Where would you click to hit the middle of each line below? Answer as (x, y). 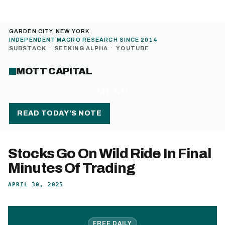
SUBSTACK (28, 48)
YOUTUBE (133, 48)
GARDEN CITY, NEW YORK (49, 31)
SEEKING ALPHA (81, 48)
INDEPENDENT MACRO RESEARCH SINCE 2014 (83, 40)
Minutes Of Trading (72, 168)
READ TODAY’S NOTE (60, 113)
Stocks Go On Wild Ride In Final (109, 153)
